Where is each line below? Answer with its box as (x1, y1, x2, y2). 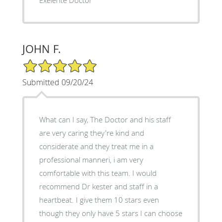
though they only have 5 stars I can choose (39, 208, 182, 218)
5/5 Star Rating (22, 57, 71, 67)
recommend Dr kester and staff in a (39, 181, 158, 191)
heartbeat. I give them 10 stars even (39, 194, 76, 205)
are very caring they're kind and (39, 127, 144, 138)
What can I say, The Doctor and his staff (39, 114, 171, 124)
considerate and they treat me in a (39, 141, 154, 151)
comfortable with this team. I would (39, 167, 132, 178)
